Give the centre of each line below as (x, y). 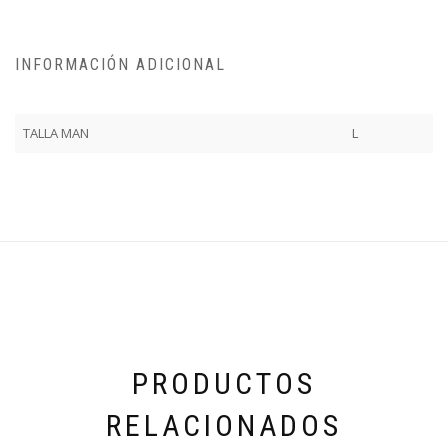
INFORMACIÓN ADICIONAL (120, 65)
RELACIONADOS (224, 425)
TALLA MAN (56, 133)
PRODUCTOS (224, 383)
